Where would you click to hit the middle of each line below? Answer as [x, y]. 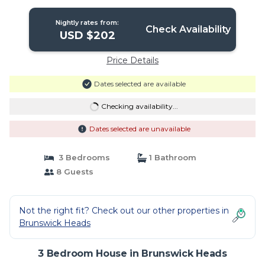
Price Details [132, 60]
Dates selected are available [140, 84]
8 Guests [73, 172]
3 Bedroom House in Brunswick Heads [132, 253]
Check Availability [188, 29]
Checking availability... [139, 106]
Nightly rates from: [88, 22]
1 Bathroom [172, 157]
